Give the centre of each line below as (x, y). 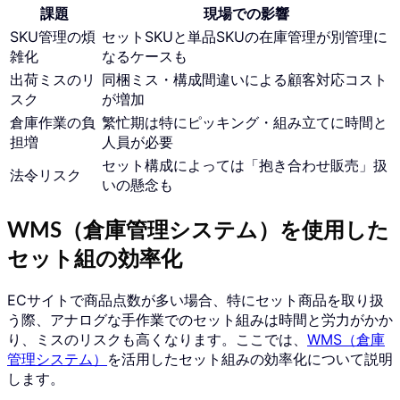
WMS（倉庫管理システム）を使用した (198, 232)
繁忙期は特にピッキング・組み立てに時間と (245, 123)
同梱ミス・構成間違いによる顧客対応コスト (245, 80)
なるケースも (145, 57)
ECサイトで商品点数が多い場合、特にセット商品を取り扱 (196, 300)
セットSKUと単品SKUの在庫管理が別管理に (245, 37)
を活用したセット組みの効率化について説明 (250, 358)
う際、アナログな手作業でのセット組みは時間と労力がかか (200, 319)
